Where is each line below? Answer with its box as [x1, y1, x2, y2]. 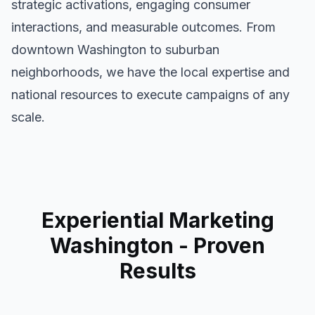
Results [119, 258, 196, 283]
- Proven [174, 233, 265, 258]
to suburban [146, 42, 219, 57]
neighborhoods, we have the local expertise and [11, 65, 290, 79]
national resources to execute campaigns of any [11, 87, 290, 102]
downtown [11, 42, 77, 57]
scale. [11, 110, 45, 124]
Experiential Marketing [41, 207, 274, 233]
